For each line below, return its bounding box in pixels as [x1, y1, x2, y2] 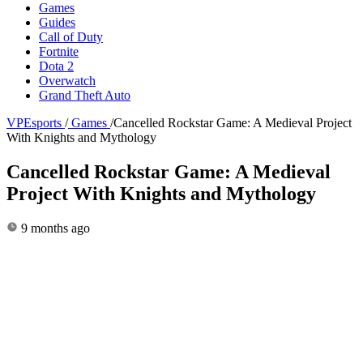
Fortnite [39, 44, 79, 58]
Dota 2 [39, 58, 74, 73]
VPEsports [6, 115, 62, 130]
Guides [39, 15, 75, 29]
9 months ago [18, 220, 90, 235]
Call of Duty [39, 29, 103, 44]
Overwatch [39, 73, 96, 88]
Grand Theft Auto [39, 88, 130, 102]
